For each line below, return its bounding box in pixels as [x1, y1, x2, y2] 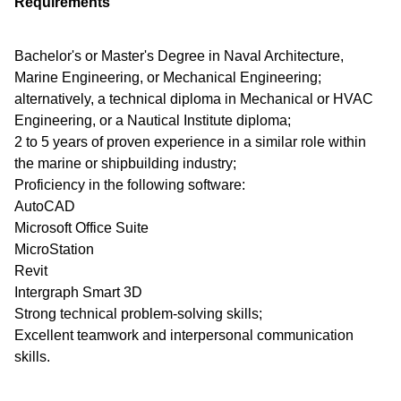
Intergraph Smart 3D [14, 285, 142, 300]
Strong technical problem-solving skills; [14, 306, 262, 321]
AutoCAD [14, 199, 75, 214]
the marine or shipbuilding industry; [14, 156, 236, 171]
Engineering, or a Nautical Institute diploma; [14, 113, 291, 128]
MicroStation [14, 242, 94, 257]
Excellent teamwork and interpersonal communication [14, 328, 354, 343]
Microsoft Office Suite [14, 220, 149, 235]
